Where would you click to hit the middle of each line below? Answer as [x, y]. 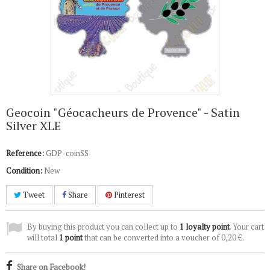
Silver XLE [33, 126]
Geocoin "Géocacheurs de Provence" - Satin [123, 112]
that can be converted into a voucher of [152, 237]
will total [43, 237]
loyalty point [207, 227]
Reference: [25, 153]
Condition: [24, 171]
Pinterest [128, 195]
